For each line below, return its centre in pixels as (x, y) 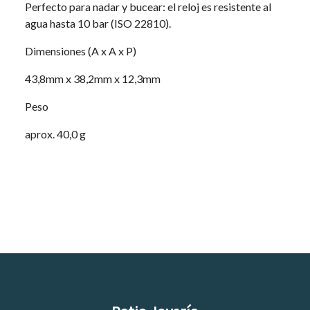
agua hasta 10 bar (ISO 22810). (98, 23)
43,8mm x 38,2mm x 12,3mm (92, 79)
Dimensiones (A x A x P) (80, 51)
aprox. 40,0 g (55, 134)
